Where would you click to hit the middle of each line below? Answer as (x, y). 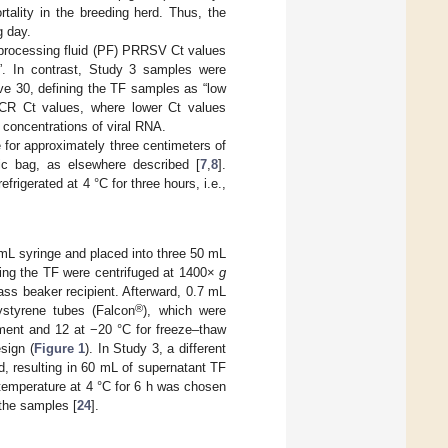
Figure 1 (59, 349)
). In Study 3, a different (156, 349)
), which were (185, 311)
